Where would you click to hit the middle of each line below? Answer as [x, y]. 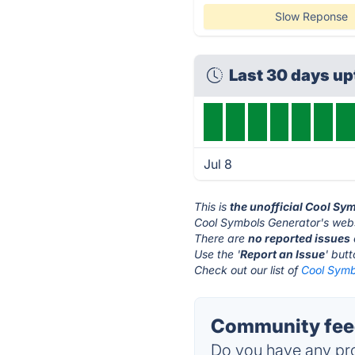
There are [221, 238]
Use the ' [218, 254]
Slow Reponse [311, 16]
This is [212, 206]
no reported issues [300, 238]
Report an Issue [283, 254]
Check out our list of [248, 270]
